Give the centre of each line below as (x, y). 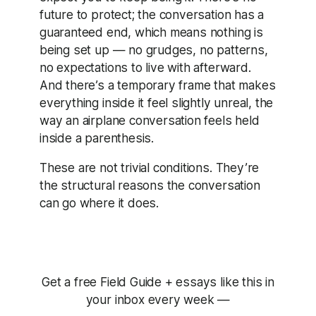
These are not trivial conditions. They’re (150, 168)
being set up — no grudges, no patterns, (154, 49)
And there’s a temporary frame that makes (158, 85)
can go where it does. (99, 203)
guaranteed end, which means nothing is (151, 32)
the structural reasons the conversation (150, 186)
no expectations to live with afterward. (145, 67)
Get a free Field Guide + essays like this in (158, 281)
